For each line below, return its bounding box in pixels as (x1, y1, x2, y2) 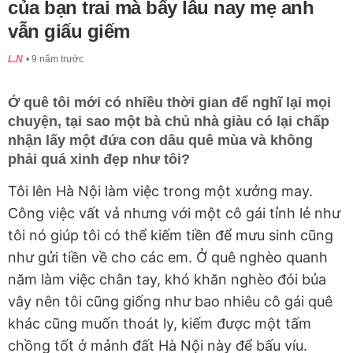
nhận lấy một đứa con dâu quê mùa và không (8, 132, 313, 149)
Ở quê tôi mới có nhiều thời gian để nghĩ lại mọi (8, 95, 331, 111)
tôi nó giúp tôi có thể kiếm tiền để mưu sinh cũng (8, 227, 333, 244)
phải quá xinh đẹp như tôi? (8, 151, 190, 168)
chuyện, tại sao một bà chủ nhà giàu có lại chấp (8, 113, 329, 130)
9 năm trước (32, 54, 84, 65)
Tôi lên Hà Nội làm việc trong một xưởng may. (8, 183, 313, 200)
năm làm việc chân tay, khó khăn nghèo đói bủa (8, 271, 326, 288)
